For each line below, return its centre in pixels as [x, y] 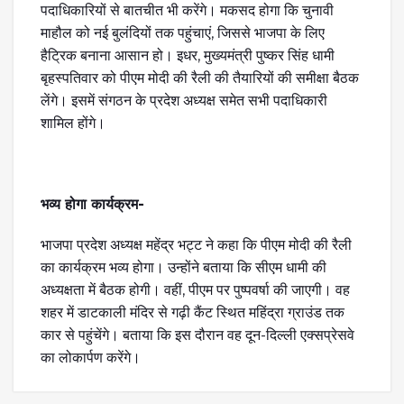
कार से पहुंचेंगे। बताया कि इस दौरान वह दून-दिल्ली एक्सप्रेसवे [197, 335]
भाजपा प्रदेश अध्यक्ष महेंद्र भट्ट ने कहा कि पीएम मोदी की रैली [196, 245]
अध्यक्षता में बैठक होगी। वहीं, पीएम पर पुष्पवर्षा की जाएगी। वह [195, 290]
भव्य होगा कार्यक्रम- [92, 205]
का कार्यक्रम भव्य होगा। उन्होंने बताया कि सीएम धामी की [184, 268]
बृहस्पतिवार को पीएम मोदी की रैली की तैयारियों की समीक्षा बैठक [200, 78]
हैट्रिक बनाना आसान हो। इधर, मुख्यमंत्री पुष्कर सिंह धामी [188, 56]
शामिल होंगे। [73, 124]
